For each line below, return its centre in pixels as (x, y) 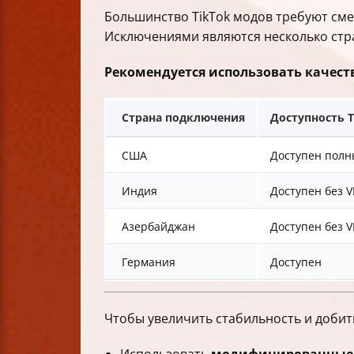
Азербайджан (158, 226)
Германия (149, 262)
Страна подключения (183, 117)
